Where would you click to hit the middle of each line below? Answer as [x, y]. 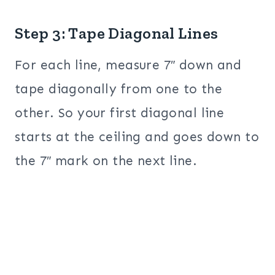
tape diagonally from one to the [119, 89]
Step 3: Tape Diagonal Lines [117, 33]
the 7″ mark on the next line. [106, 161]
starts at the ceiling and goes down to [137, 137]
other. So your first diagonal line [120, 113]
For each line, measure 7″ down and [128, 65]
